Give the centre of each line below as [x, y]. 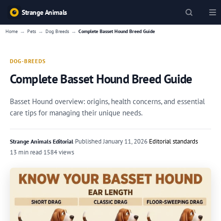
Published [88, 141]
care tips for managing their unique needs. [76, 113]
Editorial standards [173, 141]
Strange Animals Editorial [42, 141]
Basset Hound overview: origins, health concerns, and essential [107, 101]
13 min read [26, 152]
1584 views [59, 152]
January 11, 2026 [125, 141]
